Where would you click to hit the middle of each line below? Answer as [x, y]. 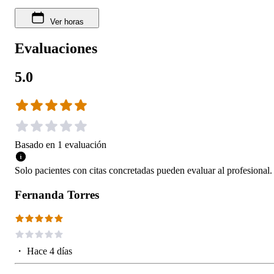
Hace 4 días [50, 251]
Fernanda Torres [57, 195]
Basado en [35, 145]
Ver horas [67, 22]
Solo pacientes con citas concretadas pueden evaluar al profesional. [143, 171]
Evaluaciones [56, 49]
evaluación [86, 145]
